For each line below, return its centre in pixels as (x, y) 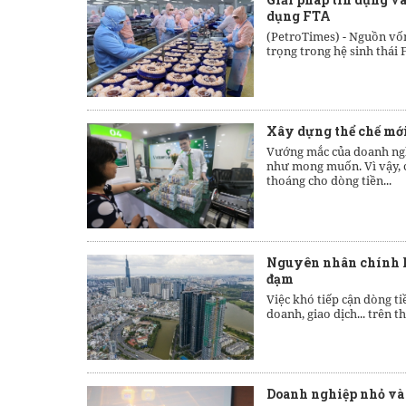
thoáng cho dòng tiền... (329, 180)
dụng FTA (299, 16)
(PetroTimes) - (308, 36)
